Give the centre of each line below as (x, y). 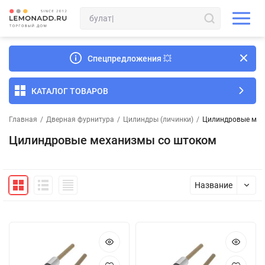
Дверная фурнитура (80, 119)
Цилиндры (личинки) (158, 119)
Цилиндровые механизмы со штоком (113, 140)
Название (214, 185)
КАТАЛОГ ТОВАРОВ (70, 91)
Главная (23, 119)
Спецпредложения (125, 59)
